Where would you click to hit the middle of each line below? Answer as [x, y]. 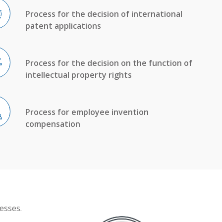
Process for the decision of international [104, 14]
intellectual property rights [78, 75]
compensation [53, 124]
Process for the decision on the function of [109, 63]
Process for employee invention [87, 112]
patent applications [63, 26]
